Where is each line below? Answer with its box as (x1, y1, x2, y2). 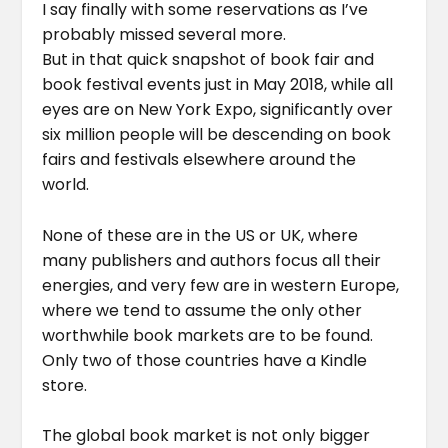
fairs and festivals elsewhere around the (42, 147, 357, 171)
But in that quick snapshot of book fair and (42, 47, 375, 71)
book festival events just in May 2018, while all (42, 72, 394, 96)
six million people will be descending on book (42, 122, 392, 146)
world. (42, 172, 90, 196)
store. (42, 373, 88, 397)
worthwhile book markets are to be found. (42, 323, 374, 347)
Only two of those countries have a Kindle (42, 348, 368, 372)
